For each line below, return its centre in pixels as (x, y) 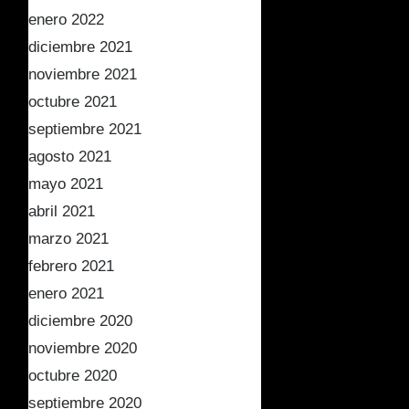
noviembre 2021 (83, 74)
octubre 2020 (73, 376)
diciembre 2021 (80, 47)
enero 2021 (66, 294)
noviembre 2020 (83, 348)
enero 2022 (66, 20)
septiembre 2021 (85, 129)
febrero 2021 (71, 266)
